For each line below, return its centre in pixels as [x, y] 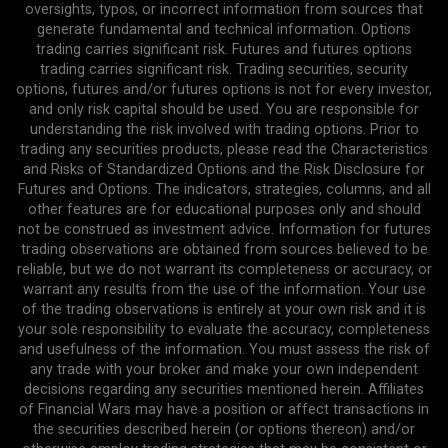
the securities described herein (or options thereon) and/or [224, 429]
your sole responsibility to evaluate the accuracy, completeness [224, 329]
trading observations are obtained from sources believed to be [224, 249]
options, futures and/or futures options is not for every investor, [224, 89]
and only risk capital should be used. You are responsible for [224, 109]
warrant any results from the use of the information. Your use [224, 289]
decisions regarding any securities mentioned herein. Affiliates [224, 389]
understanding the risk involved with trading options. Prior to [224, 129]
